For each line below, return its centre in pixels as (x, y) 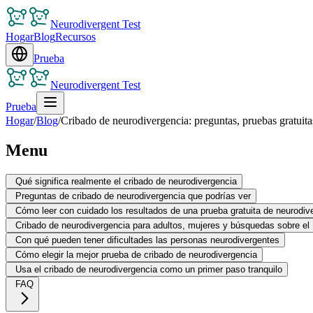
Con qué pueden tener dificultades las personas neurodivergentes (147, 240)
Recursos (75, 37)
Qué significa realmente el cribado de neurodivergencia (126, 181)
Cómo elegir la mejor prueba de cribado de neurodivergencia (136, 254)
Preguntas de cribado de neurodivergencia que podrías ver (133, 196)
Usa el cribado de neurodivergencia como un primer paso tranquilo (149, 269)
